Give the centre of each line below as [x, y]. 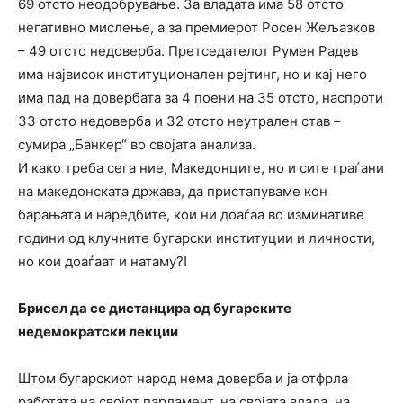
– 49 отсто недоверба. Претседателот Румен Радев [188, 51]
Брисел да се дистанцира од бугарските [155, 309]
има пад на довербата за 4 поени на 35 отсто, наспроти [201, 98]
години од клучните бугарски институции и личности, [197, 238]
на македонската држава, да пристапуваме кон [173, 192]
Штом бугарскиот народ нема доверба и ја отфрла [183, 379]
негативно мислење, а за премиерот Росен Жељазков [197, 28]
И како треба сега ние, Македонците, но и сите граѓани [201, 168]
